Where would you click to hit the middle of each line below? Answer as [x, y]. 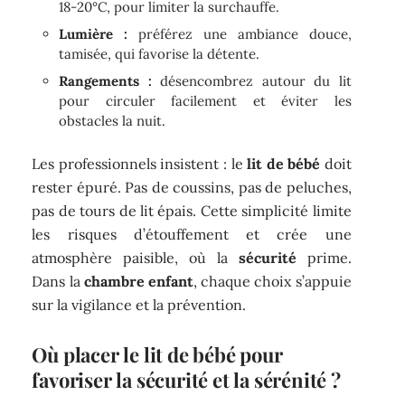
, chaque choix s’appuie [273, 281]
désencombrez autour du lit [251, 81]
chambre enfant [139, 281]
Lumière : [94, 34]
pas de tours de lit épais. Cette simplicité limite [192, 210]
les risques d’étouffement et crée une [192, 234]
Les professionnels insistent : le [140, 163]
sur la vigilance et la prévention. [139, 304]
